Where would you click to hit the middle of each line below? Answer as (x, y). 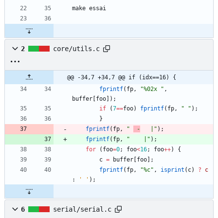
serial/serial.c (82, 209)
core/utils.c (76, 49)
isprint (173, 170)
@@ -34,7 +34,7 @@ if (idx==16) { (122, 78)
